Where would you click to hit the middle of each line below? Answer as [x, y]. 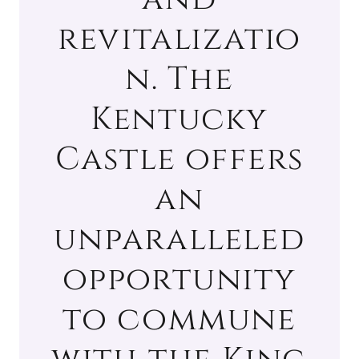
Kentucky [179, 119]
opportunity [179, 279]
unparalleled [179, 239]
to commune [179, 319]
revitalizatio [179, 39]
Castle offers [179, 159]
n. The [179, 79]
